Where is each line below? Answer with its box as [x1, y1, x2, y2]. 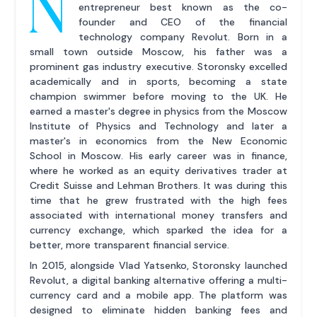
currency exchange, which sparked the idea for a [30, 224, 287, 237]
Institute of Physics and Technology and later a [30, 120, 287, 133]
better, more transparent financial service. [30, 238, 230, 252]
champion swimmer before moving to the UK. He [30, 90, 287, 103]
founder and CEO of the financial [79, 16, 287, 29]
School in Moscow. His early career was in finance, [30, 149, 287, 163]
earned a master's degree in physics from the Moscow [30, 105, 287, 118]
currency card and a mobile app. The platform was [30, 289, 287, 302]
